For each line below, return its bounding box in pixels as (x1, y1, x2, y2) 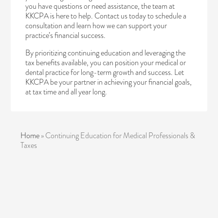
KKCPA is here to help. (25, 10, 95, 21)
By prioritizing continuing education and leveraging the (25, 47, 186, 58)
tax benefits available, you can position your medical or (25, 56, 186, 68)
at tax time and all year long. (25, 86, 108, 97)
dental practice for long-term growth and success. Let (25, 66, 184, 78)
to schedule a (146, 10, 187, 21)
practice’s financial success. (25, 29, 106, 41)
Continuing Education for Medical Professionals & (45, 129, 196, 141)
